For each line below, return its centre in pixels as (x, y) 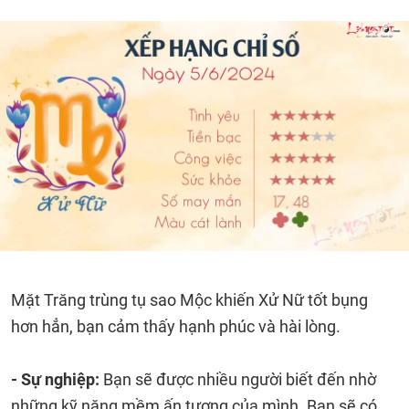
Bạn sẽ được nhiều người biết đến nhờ (240, 379)
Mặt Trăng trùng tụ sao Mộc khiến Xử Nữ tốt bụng (189, 300)
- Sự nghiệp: (57, 379)
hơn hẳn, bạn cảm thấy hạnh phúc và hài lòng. (178, 326)
